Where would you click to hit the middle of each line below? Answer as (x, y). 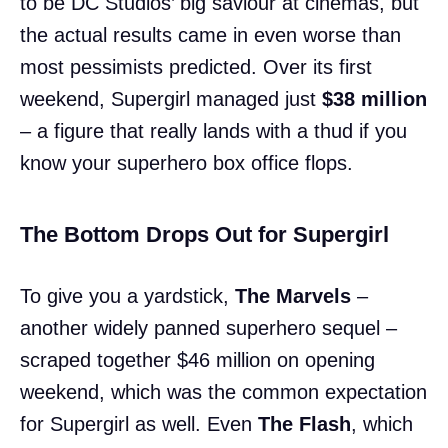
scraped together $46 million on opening (197, 359)
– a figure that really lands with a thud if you (213, 130)
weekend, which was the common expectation (223, 391)
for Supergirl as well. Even (139, 423)
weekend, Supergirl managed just (171, 98)
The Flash (304, 423)
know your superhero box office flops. (186, 162)
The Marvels (293, 295)
